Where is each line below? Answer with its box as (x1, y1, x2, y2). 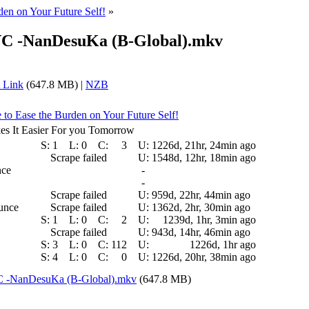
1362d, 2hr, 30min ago (152, 201, 250, 213)
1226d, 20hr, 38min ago (152, 250, 256, 263)
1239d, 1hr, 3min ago (163, 213, 256, 226)
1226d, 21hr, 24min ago (152, 139, 256, 151)
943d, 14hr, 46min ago (152, 226, 250, 238)
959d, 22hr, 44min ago (152, 188, 250, 201)
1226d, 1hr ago (190, 238, 256, 250)
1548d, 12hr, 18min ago (152, 151, 256, 163)
